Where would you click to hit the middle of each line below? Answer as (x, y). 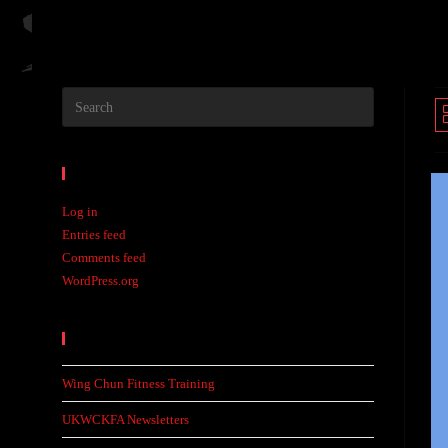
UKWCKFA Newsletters (125, 419)
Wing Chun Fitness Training (138, 383)
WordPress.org (100, 280)
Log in (80, 211)
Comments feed (104, 257)
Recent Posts (128, 338)
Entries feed (94, 234)
